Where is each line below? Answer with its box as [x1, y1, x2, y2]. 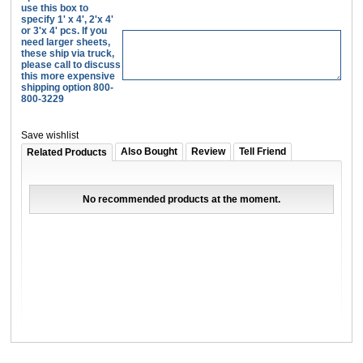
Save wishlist [21, 130, 79, 142]
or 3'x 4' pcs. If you [21, 25, 108, 37]
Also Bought [121, 146, 178, 158]
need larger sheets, [21, 36, 111, 49]
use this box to [21, 2, 89, 15]
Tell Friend [239, 146, 287, 158]
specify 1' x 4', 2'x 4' [21, 14, 114, 26]
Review [191, 146, 226, 158]
